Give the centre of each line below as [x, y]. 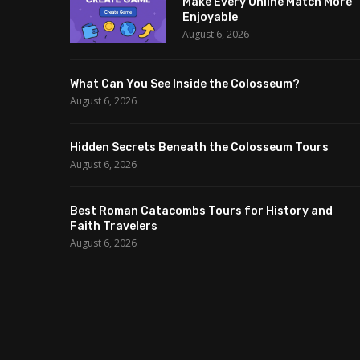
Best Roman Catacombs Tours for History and [201, 211]
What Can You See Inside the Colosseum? [185, 84]
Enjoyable [210, 18]
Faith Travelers [114, 227]
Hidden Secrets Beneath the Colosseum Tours [199, 148]
